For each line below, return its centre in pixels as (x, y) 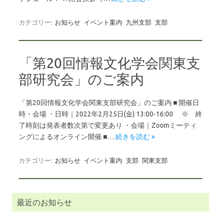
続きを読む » (135, 137)
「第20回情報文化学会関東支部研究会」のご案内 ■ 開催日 (109, 103)
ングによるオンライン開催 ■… (67, 137)
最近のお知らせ (44, 203)
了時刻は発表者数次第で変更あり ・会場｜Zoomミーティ (108, 126)
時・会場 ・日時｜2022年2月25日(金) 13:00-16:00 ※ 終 (110, 114)
